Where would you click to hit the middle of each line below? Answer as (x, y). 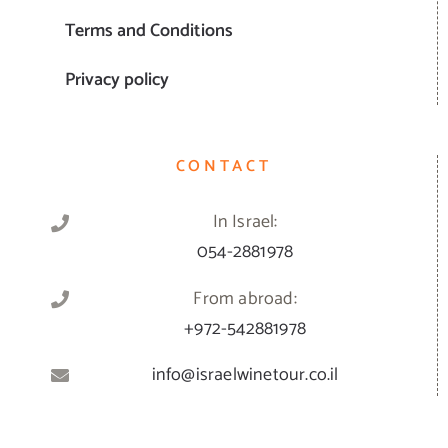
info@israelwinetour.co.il (245, 374)
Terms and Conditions (149, 31)
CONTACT (223, 167)
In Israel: (245, 222)
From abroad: (245, 298)
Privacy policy (117, 80)
